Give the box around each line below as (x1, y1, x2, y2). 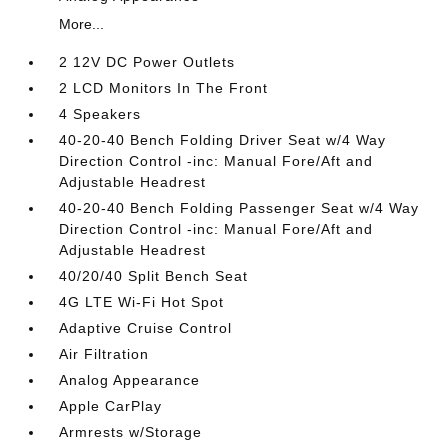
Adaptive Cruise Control (59, 320, 233, 336)
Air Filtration (59, 346, 150, 362)
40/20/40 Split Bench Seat (59, 268, 249, 284)
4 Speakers (59, 106, 142, 122)
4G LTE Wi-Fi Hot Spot (59, 294, 225, 310)
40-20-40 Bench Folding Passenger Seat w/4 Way (59, 200, 420, 216)
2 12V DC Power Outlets (59, 54, 236, 70)
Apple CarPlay (59, 398, 163, 414)
